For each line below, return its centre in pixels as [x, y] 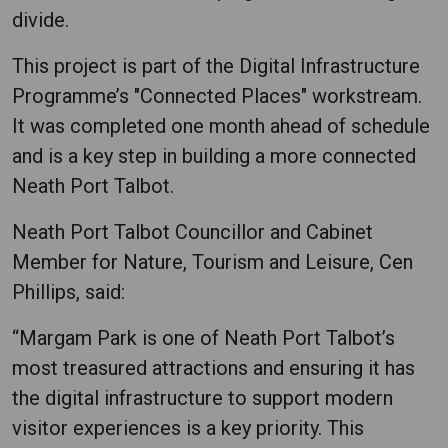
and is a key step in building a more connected [214, 155]
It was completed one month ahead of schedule [221, 125]
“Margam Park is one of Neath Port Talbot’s [203, 337]
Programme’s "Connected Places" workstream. [217, 95]
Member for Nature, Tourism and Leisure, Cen [212, 261]
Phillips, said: [68, 291]
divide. [40, 19]
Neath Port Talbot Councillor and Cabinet [192, 231]
